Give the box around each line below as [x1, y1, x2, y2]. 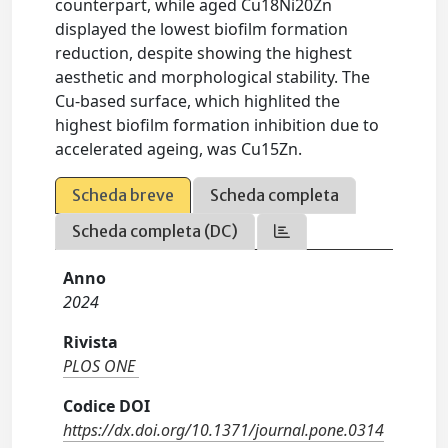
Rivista [63, 331, 119, 354]
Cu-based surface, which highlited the [55, 90, 341, 113]
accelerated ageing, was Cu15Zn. [55, 138, 303, 161]
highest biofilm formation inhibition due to [55, 114, 380, 137]
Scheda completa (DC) [72, 221, 239, 242]
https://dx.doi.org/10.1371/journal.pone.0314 [63, 419, 385, 442]
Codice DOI [63, 395, 151, 418]
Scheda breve [72, 185, 175, 206]
